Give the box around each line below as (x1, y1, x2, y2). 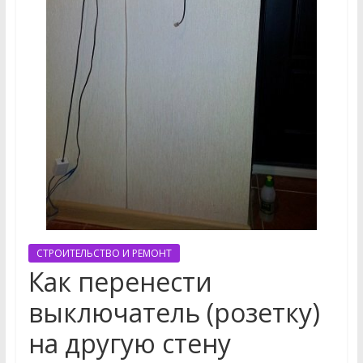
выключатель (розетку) (28, 295, 320, 331)
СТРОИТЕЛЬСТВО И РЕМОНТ (36, 246, 172, 261)
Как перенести (28, 264, 212, 300)
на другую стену (28, 326, 231, 361)
